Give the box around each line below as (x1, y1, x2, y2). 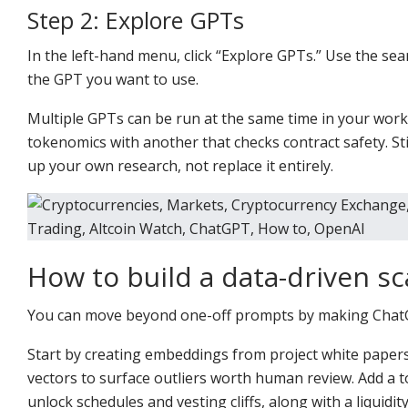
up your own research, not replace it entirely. (27, 155, 333, 176)
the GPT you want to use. (27, 68, 199, 89)
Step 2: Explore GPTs (27, 4, 244, 36)
